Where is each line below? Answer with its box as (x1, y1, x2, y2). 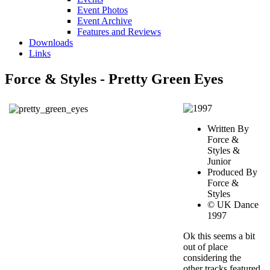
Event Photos (77, 5, 128, 15)
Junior (207, 155, 231, 166)
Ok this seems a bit (183, 230, 255, 241)
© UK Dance (207, 199, 259, 210)
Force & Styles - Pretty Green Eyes (5, 71, 223, 87)
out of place (183, 241, 228, 252)
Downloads (29, 37, 73, 48)
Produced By (207, 166, 257, 177)
